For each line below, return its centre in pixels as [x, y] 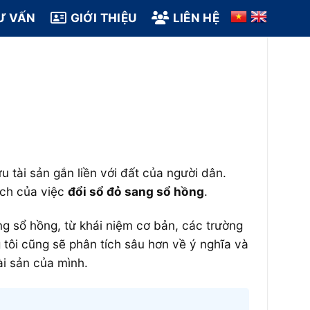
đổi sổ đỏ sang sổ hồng [136, 192]
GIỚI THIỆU [103, 18]
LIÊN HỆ [196, 18]
